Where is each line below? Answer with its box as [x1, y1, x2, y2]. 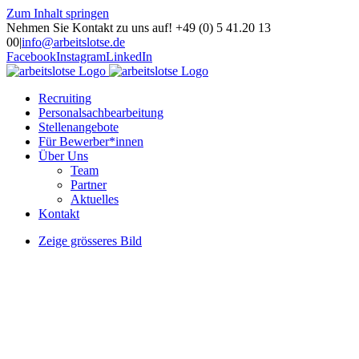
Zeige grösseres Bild [38, 234, 142, 248]
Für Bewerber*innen [38, 135, 143, 148]
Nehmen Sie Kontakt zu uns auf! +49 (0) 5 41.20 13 [6, 21, 271, 34]
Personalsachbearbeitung [38, 106, 163, 119]
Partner [71, 178, 107, 192]
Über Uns [38, 149, 88, 163]
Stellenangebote [38, 120, 119, 134]
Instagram [56, 50, 106, 63]
